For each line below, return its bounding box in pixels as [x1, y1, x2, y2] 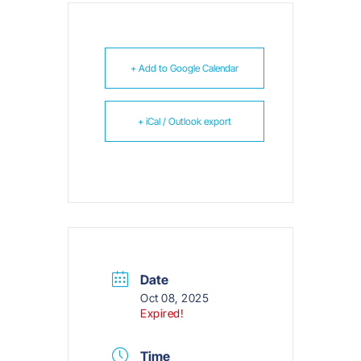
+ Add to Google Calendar [131, 62, 239, 75]
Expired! [140, 306, 184, 321]
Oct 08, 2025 [140, 291, 209, 305]
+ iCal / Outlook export [138, 115, 231, 128]
